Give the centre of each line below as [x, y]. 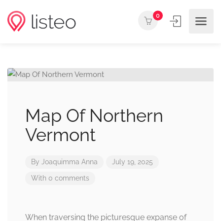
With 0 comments [60, 178]
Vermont [60, 135]
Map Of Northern [94, 115]
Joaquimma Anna [70, 162]
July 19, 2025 [132, 162]
